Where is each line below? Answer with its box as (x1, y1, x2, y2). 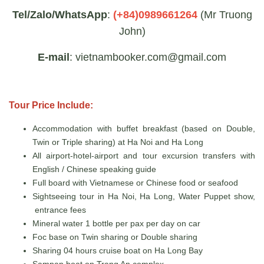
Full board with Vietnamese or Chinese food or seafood (32, 177, 238, 187)
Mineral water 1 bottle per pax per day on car (32, 218, 200, 228)
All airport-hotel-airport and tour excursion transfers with (32, 150, 255, 160)
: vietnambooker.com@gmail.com (70, 51, 226, 63)
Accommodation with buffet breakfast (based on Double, (32, 123, 255, 133)
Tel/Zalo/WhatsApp (12, 8, 107, 21)
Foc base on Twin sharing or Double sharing (32, 232, 197, 242)
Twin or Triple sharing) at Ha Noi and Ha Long (32, 137, 203, 147)
